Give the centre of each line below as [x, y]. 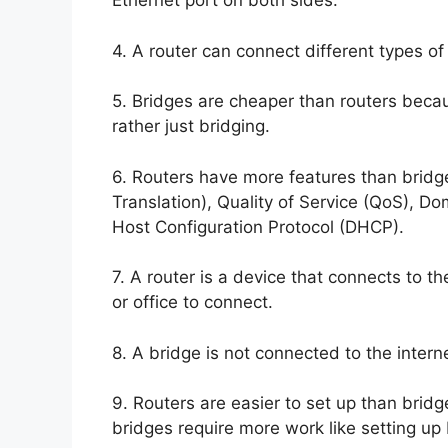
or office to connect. [192, 302]
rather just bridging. [191, 126]
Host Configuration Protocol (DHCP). [258, 226]
